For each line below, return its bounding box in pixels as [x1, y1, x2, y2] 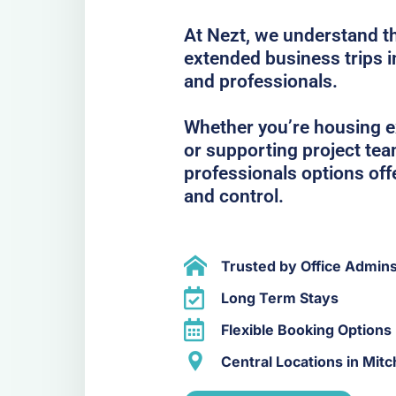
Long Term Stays [220, 289, 339, 308]
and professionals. [184, 70, 338, 92]
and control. [184, 185, 284, 207]
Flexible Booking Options [220, 321, 392, 339]
